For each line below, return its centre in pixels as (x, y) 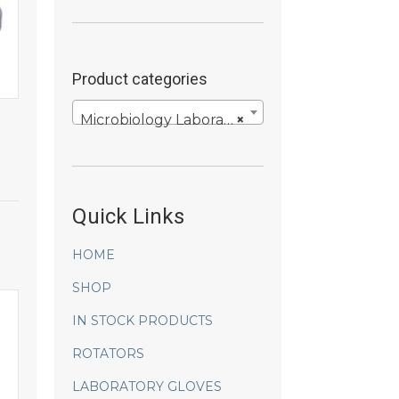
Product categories (140, 79)
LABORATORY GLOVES (147, 386)
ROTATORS (109, 353)
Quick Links (129, 216)
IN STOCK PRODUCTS (143, 320)
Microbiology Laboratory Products (152, 119)
